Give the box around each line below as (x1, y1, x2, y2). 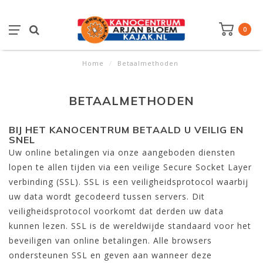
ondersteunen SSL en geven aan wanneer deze (9, 249, 212, 261)
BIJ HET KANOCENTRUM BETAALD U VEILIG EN (9, 124, 244, 136)
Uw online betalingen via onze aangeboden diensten (9, 147, 235, 158)
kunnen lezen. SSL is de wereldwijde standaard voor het (9, 220, 251, 231)
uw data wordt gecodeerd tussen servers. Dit (9, 191, 205, 202)
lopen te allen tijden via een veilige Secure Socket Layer (9, 161, 252, 173)
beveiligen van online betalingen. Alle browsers (9, 235, 212, 246)
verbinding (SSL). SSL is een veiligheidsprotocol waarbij (9, 176, 248, 187)
